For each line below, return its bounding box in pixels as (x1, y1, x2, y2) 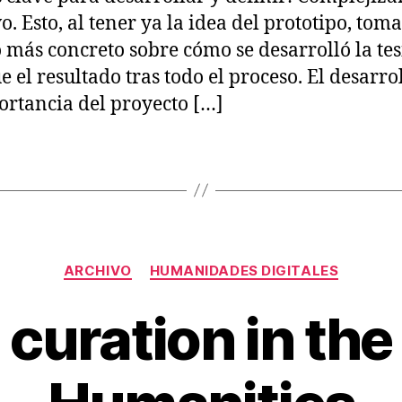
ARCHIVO (63, 261, 132, 279)
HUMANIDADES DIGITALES (149, 261, 339, 279)
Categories (200, 252, 280, 272)
